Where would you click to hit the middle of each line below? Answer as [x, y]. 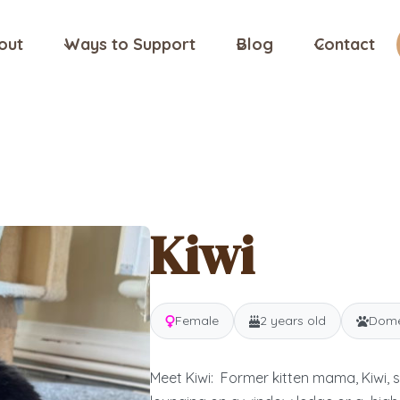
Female [196, 321]
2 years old [292, 321]
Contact [344, 44]
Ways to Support [130, 44]
